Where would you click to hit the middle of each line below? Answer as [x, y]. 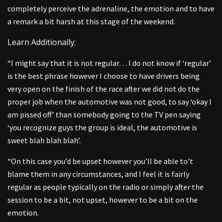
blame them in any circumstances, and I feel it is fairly [98, 174]
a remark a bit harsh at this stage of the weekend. [92, 21]
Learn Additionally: [42, 42]
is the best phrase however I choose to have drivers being [104, 76]
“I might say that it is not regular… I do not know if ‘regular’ [109, 63]
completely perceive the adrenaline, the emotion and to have [111, 8]
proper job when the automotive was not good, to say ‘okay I [110, 101]
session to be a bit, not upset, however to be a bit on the [103, 199]
